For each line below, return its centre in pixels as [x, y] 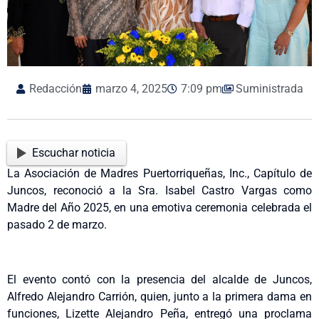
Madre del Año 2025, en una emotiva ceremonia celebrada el [159, 208]
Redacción [56, 89]
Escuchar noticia [74, 153]
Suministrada [270, 89]
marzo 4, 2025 [131, 89]
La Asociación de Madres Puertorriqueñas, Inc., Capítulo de [159, 174]
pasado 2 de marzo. [57, 225]
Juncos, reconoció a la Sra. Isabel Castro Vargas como [159, 191]
